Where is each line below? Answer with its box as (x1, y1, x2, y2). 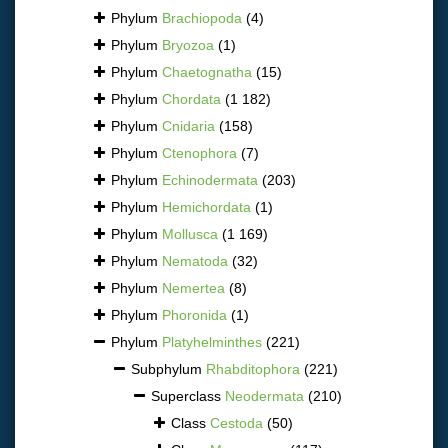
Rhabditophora (206, 360, 300, 377)
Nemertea (162, 279, 225, 296)
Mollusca (162, 225, 218, 242)
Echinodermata (162, 171, 258, 188)
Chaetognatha (162, 63, 252, 80)
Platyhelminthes (162, 333, 262, 350)
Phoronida (162, 306, 227, 323)
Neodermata (225, 387, 304, 404)
